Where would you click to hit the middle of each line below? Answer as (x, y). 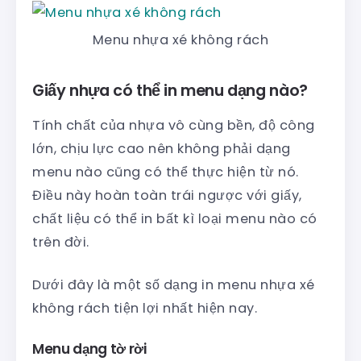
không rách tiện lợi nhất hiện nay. (145, 309)
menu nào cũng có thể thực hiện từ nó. (166, 172)
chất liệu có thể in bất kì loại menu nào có (175, 219)
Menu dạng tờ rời (89, 349)
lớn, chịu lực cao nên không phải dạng (162, 149)
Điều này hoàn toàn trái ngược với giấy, (167, 196)
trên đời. (61, 243)
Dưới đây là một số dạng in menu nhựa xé (174, 285)
